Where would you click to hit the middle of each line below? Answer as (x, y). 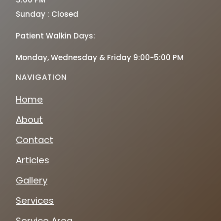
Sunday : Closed (47, 14)
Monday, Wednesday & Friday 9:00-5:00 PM (100, 58)
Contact (35, 140)
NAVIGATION (41, 77)
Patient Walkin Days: (55, 36)
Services (35, 200)
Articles (33, 160)
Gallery (32, 180)
